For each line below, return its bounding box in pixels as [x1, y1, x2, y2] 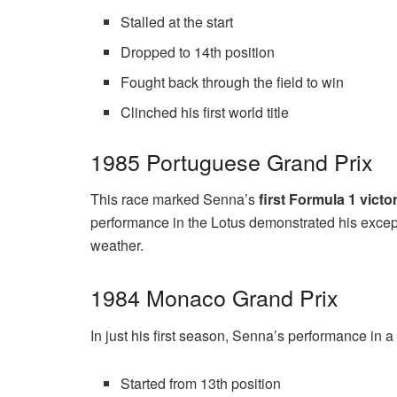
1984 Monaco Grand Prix [90, 281, 339, 314]
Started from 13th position [121, 372, 282, 393]
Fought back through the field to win [121, 71, 345, 92]
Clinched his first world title [121, 101, 290, 122]
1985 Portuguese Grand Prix [90, 144, 373, 177]
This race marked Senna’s [90, 189, 259, 210]
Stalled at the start [121, 11, 234, 32]
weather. [90, 235, 144, 256]
